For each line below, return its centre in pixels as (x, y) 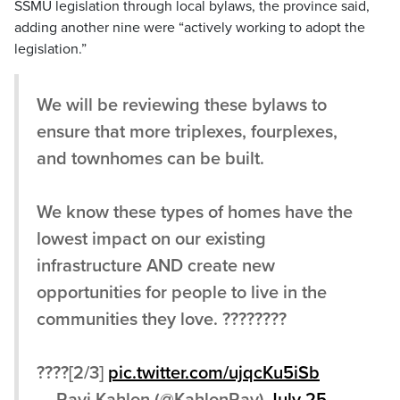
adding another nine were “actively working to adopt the (190, 28)
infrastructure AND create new (156, 267)
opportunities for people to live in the (182, 293)
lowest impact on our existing (151, 240)
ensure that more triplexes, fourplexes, (187, 133)
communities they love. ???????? (162, 320)
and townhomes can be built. (150, 159)
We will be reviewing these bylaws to (182, 106)
